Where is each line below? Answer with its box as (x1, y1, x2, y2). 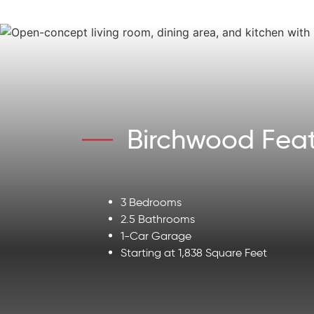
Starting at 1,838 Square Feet (121, 245, 267, 259)
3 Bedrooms (121, 195, 182, 209)
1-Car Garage (121, 228, 191, 243)
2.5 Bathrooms (121, 212, 195, 226)
